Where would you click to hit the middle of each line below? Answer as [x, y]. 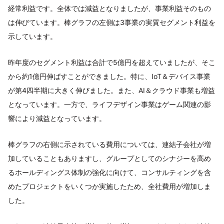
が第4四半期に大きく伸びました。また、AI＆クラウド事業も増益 [111, 90]
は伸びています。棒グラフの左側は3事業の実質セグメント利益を [112, 22]
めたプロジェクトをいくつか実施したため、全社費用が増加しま [109, 186]
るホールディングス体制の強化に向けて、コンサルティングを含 [109, 172]
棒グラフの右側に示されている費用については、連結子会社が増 [109, 144]
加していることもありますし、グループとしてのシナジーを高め [109, 158]
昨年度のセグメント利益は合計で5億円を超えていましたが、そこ [112, 62]
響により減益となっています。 [57, 118]
